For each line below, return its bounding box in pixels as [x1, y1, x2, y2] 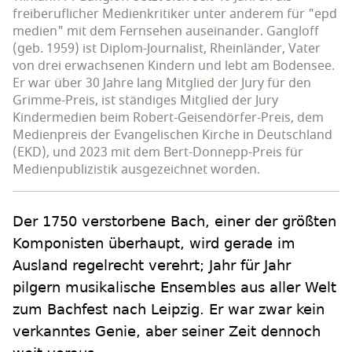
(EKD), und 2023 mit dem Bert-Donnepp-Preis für [13, 143, 303, 163]
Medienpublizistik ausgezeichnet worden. [13, 160, 260, 180]
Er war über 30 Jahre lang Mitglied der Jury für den [13, 74, 311, 93]
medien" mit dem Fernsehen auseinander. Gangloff [13, 22, 319, 42]
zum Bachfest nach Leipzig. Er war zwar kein [13, 301, 324, 318]
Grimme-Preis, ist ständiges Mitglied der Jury [13, 91, 278, 111]
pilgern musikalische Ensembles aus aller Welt [13, 279, 336, 296]
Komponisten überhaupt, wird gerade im [13, 235, 295, 252]
